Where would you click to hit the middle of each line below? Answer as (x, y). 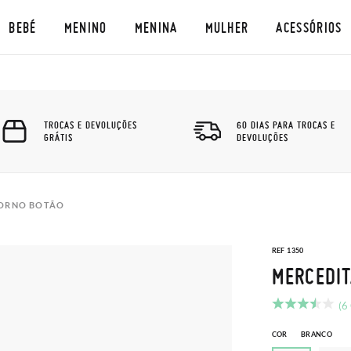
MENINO (85, 27)
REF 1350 (288, 250)
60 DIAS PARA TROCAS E (286, 125)
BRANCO (317, 334)
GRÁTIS (58, 137)
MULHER (227, 27)
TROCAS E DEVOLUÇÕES (90, 125)
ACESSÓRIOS (309, 27)
